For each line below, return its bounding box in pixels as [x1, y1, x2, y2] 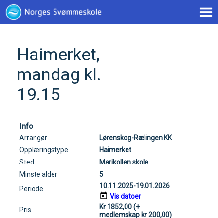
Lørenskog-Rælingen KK [99, 134, 172, 142]
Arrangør [19, 134, 47, 142]
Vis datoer [110, 192, 141, 200]
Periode [19, 185, 43, 193]
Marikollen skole [99, 158, 148, 166]
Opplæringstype [19, 146, 68, 154]
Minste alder [19, 170, 57, 178]
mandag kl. [17, 65, 101, 85]
